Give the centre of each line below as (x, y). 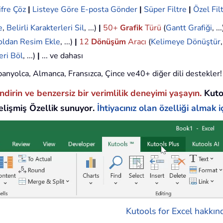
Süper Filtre (165, 10)
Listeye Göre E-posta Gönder (85, 10)
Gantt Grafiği (189, 28)
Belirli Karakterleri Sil (45, 28)
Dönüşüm (109, 42)
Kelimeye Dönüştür (186, 42)
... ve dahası (61, 56)
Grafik (131, 28)
